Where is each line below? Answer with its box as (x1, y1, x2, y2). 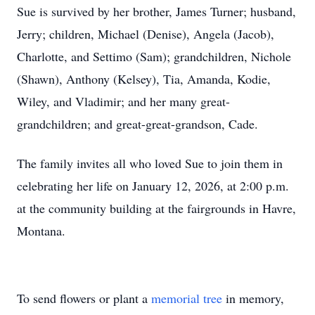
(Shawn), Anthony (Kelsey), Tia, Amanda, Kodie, (17, 70, 271, 87)
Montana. (17, 222, 65, 239)
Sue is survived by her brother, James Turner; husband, (17, 3, 296, 20)
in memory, (222, 290, 284, 307)
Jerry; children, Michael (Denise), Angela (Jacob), (17, 25, 274, 42)
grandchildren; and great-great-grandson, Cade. (17, 115, 258, 132)
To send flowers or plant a (17, 290, 151, 307)
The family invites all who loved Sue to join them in (17, 155, 283, 172)
